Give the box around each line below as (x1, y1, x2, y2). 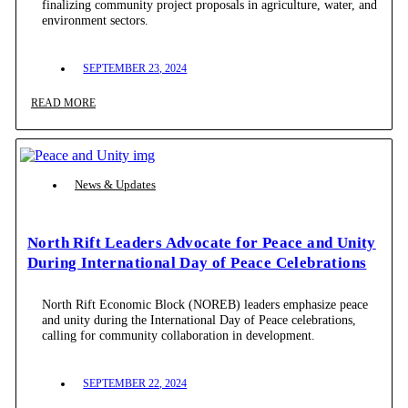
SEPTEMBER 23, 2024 (83, 61, 188, 75)
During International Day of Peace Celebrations (27, 254, 367, 272)
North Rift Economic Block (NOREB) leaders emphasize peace (42, 297, 369, 312)
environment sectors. (42, 12, 149, 27)
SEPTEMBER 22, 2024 (83, 377, 188, 391)
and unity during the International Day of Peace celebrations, (42, 312, 357, 328)
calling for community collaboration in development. (42, 328, 316, 343)
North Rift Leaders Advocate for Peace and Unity (27, 234, 376, 252)
